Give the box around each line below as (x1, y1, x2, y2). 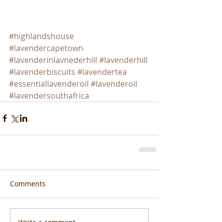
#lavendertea (77, 66, 127, 77)
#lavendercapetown (9, 42, 83, 54)
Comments (10, 178, 46, 188)
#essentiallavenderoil (9, 78, 89, 89)
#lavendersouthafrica (9, 90, 89, 101)
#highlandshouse (9, 30, 74, 42)
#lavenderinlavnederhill (9, 54, 97, 65)
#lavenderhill (99, 54, 148, 65)
